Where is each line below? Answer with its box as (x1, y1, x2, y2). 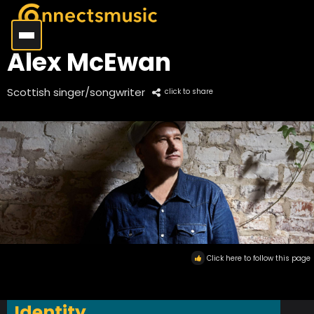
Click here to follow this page (207, 253, 310, 264)
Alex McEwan (7, 45, 171, 79)
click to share (165, 86, 213, 97)
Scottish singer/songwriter (7, 85, 145, 100)
